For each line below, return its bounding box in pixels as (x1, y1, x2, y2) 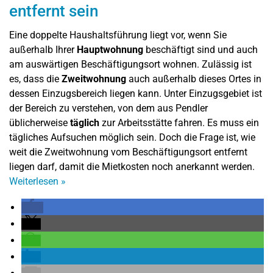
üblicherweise (9, 116, 70, 129)
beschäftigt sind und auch (143, 43, 258, 55)
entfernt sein (9, 1, 98, 20)
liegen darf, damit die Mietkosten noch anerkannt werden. (9, 160, 255, 172)
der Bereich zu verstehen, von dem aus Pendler (9, 102, 208, 114)
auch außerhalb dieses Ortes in (126, 73, 261, 85)
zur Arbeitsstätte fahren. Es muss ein (99, 116, 259, 129)
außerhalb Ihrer (9, 43, 77, 55)
